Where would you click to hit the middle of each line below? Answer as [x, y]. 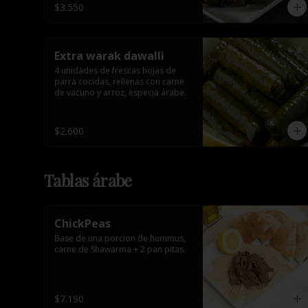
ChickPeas [82, 223]
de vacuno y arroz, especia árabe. [120, 92]
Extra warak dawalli [109, 56]
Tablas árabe [88, 180]
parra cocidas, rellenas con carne [119, 81]
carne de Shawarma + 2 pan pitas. [120, 249]
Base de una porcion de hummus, [120, 238]
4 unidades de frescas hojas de [115, 70]
